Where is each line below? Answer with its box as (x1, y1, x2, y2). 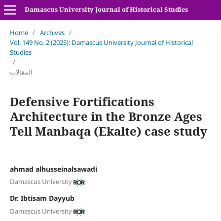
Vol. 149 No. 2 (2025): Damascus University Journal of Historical (9, 37, 193, 47)
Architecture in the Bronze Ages (9, 108, 202, 124)
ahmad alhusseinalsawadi (9, 164, 97, 174)
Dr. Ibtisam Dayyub (9, 193, 74, 203)
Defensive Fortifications (9, 93, 154, 110)
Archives (39, 28, 65, 37)
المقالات (9, 67, 33, 76)
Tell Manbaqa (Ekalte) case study (9, 122, 207, 139)
